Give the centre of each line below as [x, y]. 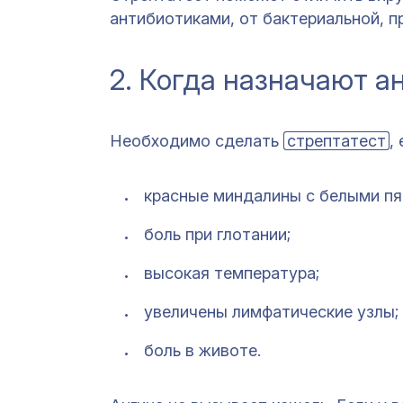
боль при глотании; [217, 235]
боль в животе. [202, 351]
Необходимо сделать [197, 141]
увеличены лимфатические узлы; [271, 312]
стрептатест [336, 141]
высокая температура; [232, 273]
